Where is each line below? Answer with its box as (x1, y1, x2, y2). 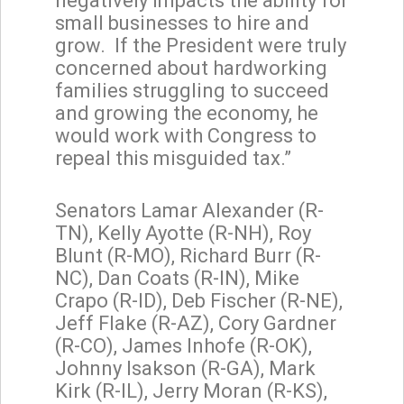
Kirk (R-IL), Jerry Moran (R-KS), (55, 379, 327, 402)
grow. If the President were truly (55, 33, 346, 57)
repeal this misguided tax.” (55, 146, 291, 170)
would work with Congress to (55, 124, 317, 147)
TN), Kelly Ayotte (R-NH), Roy (55, 221, 311, 244)
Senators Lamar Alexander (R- (55, 198, 324, 222)
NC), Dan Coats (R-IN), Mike (55, 266, 299, 289)
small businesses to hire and (55, 11, 309, 34)
